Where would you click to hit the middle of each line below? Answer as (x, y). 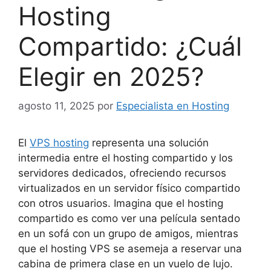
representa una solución (149, 143)
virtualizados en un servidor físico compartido (129, 188)
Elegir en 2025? (111, 76)
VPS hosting (59, 143)
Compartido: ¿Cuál (130, 46)
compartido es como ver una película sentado (129, 219)
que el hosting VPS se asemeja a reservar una (130, 249)
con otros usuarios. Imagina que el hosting (121, 204)
